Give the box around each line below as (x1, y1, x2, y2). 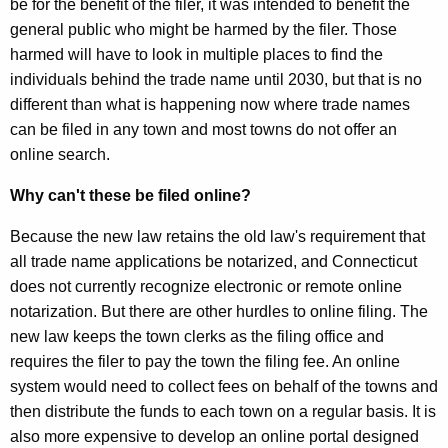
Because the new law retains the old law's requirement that (10, 228, 425, 246)
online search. (10, 146, 118, 164)
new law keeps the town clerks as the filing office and (10, 328, 384, 346)
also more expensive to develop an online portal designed (10, 428, 419, 446)
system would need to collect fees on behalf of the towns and (10, 378, 438, 396)
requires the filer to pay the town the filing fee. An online (10, 353, 400, 371)
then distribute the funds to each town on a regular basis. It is (10, 403, 436, 421)
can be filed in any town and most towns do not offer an (10, 121, 397, 139)
